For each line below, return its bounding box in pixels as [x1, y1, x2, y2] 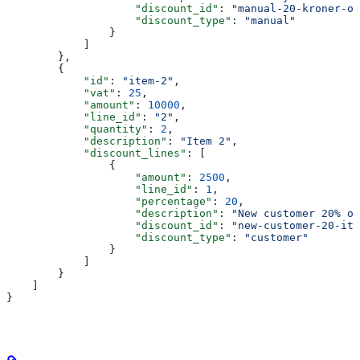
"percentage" [6, 195, 212, 208]
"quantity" [6, 123, 148, 136]
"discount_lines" [6, 147, 186, 160]
